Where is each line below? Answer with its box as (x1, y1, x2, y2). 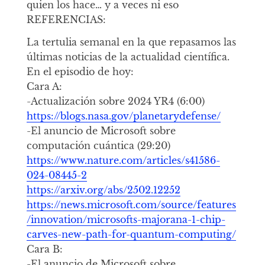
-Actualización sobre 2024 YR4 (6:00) (26, 95, 205, 107)
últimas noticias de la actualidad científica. (26, 50, 230, 63)
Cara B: (26, 243, 63, 255)
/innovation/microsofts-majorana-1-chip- (26, 213, 225, 225)
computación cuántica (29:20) (26, 139, 170, 151)
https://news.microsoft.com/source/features (26, 198, 236, 211)
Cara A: (26, 80, 62, 92)
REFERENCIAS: (26, 13, 106, 25)
